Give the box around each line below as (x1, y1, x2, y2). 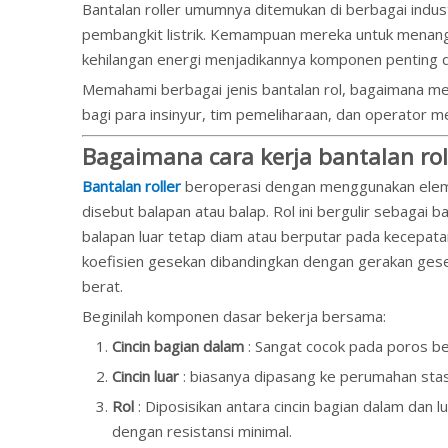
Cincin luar (112, 366, 183, 386)
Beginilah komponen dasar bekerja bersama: (82, 306, 386, 326)
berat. (82, 276, 123, 296)
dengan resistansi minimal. (112, 421, 292, 441)
